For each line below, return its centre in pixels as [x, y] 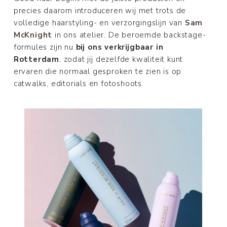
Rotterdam [36, 59]
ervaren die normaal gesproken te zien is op [98, 71]
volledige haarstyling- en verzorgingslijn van [99, 23]
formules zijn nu [45, 47]
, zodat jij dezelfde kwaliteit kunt [121, 59]
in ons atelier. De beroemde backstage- [129, 35]
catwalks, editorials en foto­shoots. [79, 83]
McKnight [33, 35]
